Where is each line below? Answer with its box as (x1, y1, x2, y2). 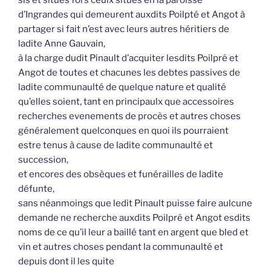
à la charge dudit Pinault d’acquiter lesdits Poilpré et (18, 53, 238, 64)
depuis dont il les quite (18, 256, 114, 267)
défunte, (18, 183, 54, 195)
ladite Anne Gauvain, (18, 38, 105, 50)
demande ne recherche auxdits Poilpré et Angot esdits (18, 212, 250, 224)
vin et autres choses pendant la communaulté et (18, 241, 223, 253)
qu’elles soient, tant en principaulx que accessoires (18, 96, 234, 108)
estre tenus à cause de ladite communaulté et (18, 140, 213, 151)
